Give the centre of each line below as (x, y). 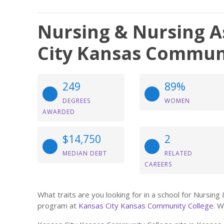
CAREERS (158, 164)
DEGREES (76, 101)
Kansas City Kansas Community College (146, 205)
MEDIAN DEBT (85, 153)
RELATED (178, 153)
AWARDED (59, 112)
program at (58, 205)
